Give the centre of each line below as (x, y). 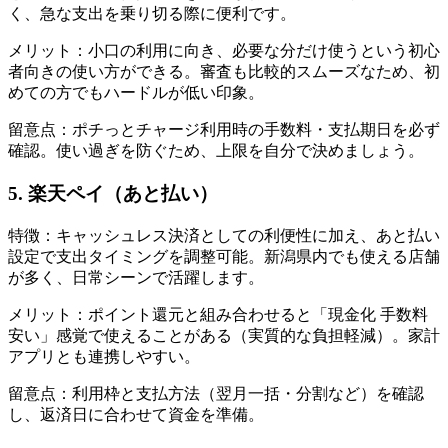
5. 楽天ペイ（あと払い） (113, 194)
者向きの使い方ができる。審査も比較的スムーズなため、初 (224, 72)
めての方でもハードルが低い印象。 (136, 93)
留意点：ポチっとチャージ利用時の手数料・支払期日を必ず (224, 130)
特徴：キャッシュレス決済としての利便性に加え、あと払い (224, 235)
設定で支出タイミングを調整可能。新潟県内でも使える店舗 (224, 256)
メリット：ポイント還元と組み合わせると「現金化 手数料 (218, 314)
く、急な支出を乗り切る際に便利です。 (152, 14)
